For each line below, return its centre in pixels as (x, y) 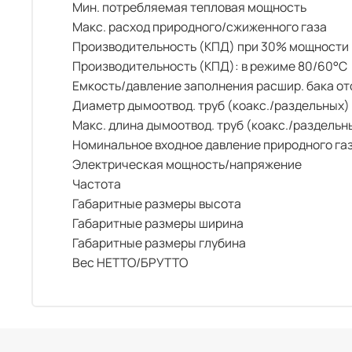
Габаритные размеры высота (157, 203)
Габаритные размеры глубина (159, 242)
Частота (97, 183)
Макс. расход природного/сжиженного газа (200, 26)
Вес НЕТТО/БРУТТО (130, 262)
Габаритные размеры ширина (158, 223)
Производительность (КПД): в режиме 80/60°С (210, 66)
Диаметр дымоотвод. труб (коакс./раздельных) (211, 105)
